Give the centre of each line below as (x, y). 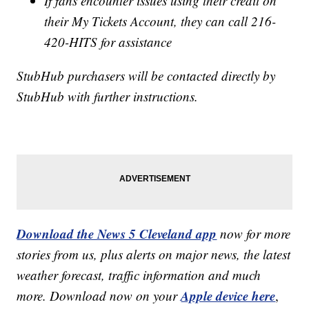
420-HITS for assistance (108, 42)
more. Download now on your (99, 296)
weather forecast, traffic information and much (139, 275)
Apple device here (228, 296)
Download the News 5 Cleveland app (117, 234)
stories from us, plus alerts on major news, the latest (154, 255)
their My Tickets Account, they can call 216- (160, 21)
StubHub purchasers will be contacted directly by (146, 76)
